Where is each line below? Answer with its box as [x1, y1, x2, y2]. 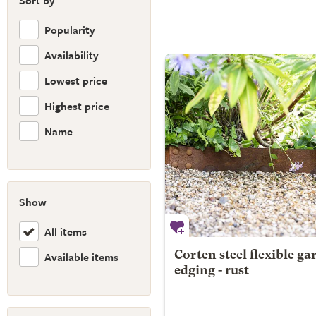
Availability [44, 47, 99, 63]
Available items [44, 248, 119, 265]
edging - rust [174, 265, 249, 277]
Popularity [44, 21, 95, 37]
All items [44, 223, 87, 239]
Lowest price [44, 72, 107, 88]
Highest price [44, 97, 109, 114]
